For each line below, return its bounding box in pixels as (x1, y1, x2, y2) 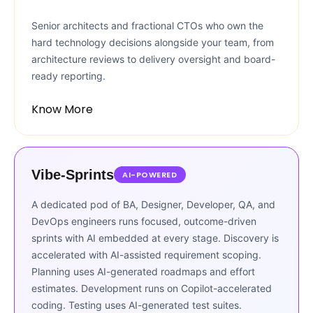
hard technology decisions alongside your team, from (31, 36, 274, 48)
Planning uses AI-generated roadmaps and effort (31, 265, 255, 277)
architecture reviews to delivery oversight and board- (31, 53, 275, 65)
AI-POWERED (122, 169, 177, 180)
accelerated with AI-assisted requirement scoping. (31, 249, 261, 261)
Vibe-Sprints (31, 167, 114, 182)
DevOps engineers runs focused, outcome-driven (31, 215, 256, 227)
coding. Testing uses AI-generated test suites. (31, 299, 242, 311)
